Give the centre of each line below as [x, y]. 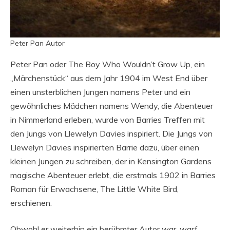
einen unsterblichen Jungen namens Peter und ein [100, 92]
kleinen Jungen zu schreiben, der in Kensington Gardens [111, 161]
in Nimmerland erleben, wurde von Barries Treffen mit [108, 120]
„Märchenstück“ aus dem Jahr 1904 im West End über [109, 78]
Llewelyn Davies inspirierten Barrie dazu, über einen [105, 147]
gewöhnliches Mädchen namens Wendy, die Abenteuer [112, 106]
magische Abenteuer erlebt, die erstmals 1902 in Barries [113, 175]
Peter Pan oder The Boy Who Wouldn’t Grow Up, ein [108, 64]
